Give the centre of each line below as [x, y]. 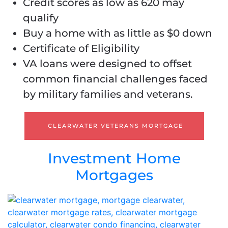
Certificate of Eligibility [81, 49]
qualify [41, 18]
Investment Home [114, 159]
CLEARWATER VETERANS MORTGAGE [115, 126]
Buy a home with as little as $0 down [118, 33]
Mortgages [114, 175]
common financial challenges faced [115, 79]
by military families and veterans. [108, 94]
